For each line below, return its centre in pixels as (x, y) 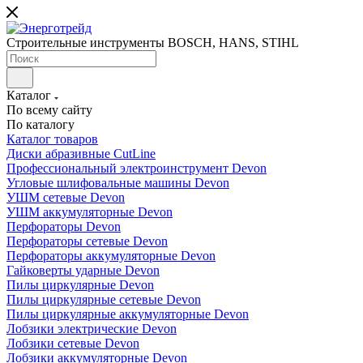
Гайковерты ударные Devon (83, 270)
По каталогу (41, 124)
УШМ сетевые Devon (66, 197)
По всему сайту (49, 110)
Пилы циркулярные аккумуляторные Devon (128, 314)
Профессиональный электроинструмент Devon (137, 168)
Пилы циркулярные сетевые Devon (104, 299)
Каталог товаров (52, 139)
